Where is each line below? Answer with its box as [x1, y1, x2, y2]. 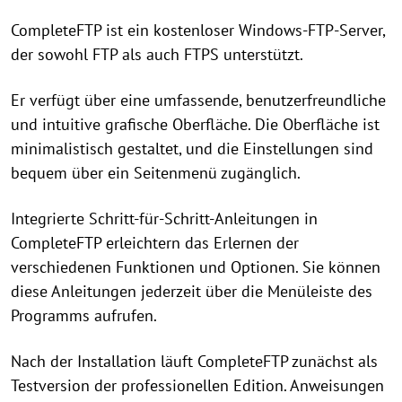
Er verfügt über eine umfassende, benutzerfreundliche [11, 90, 386, 110]
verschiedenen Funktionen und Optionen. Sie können [11, 257, 380, 277]
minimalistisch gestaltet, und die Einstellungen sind [11, 138, 373, 159]
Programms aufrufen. [11, 305, 157, 326]
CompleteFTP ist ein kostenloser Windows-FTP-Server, [11, 20, 385, 40]
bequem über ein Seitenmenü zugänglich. [11, 162, 301, 183]
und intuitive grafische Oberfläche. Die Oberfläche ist [11, 114, 380, 135]
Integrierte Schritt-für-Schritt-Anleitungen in [11, 208, 318, 229]
